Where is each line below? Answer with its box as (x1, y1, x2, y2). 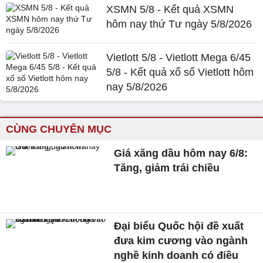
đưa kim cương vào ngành (114, 234, 248, 247)
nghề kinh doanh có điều (114, 249, 239, 261)
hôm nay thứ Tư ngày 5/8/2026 (106, 18, 252, 30)
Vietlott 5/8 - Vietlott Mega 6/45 (106, 51, 251, 63)
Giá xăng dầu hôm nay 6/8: (114, 147, 248, 159)
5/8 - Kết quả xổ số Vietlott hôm (106, 66, 254, 78)
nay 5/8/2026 (106, 80, 168, 93)
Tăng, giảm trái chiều (114, 161, 220, 174)
